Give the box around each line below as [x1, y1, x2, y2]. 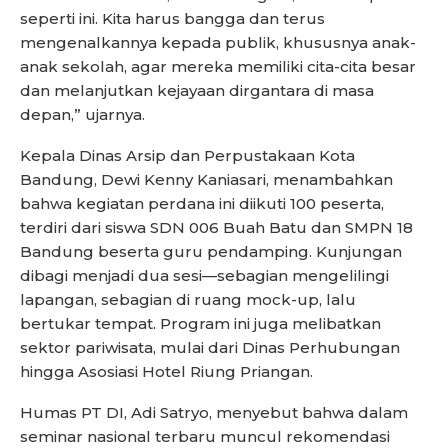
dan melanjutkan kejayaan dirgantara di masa [20, 81, 374, 101]
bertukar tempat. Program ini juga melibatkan [20, 314, 381, 334]
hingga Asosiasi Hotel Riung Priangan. [20, 362, 313, 382]
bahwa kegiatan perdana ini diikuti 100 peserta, [20, 194, 384, 214]
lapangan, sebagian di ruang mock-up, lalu [20, 290, 356, 310]
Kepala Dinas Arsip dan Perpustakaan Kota [20, 146, 355, 166]
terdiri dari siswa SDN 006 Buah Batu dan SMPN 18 [20, 218, 413, 238]
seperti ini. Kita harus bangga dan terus [20, 9, 325, 29]
